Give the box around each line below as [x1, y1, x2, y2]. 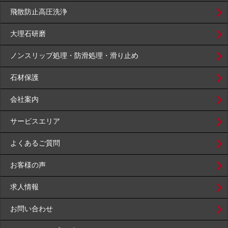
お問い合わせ [10, 205, 53, 213]
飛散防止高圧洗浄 [10, 8, 67, 16]
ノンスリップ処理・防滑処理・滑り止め [10, 52, 138, 60]
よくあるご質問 [10, 139, 60, 148]
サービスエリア [10, 118, 60, 126]
